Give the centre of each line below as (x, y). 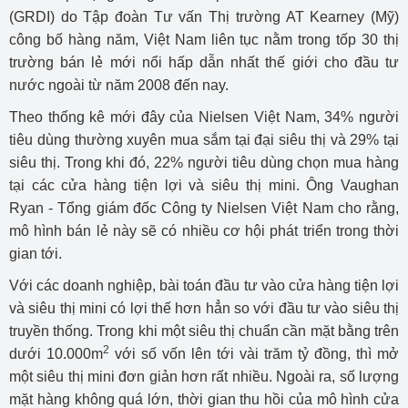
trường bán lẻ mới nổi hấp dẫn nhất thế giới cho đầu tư (204, 62)
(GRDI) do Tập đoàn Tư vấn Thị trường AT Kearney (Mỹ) (204, 17)
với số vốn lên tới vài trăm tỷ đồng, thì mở (254, 354)
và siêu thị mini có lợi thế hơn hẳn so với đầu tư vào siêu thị (204, 308)
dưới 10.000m (56, 354)
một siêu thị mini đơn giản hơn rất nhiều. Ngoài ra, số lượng (204, 377)
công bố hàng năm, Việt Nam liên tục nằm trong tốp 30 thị (204, 40)
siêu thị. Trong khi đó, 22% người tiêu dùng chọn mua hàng (204, 163)
